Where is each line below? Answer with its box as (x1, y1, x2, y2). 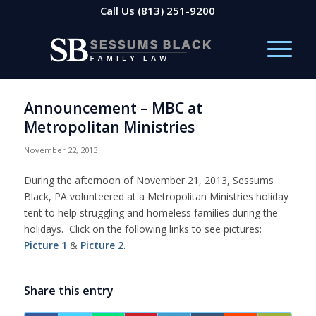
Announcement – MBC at (23, 98, 202, 118)
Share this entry (23, 282, 114, 298)
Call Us (100, 4, 138, 18)
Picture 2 (80, 238, 123, 252)
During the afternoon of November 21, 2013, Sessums (23, 173, 274, 187)
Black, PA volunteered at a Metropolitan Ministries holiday (23, 189, 288, 203)
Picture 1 (23, 238, 67, 252)
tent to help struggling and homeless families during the (23, 205, 278, 219)
